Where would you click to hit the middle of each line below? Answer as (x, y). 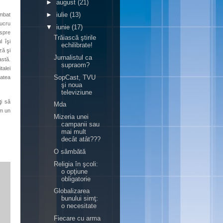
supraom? (76, 65)
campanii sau (81, 124)
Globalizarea (72, 191)
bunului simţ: (80, 199)
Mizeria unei (71, 117)
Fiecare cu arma (77, 218)
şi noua (72, 85)
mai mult (74, 132)
